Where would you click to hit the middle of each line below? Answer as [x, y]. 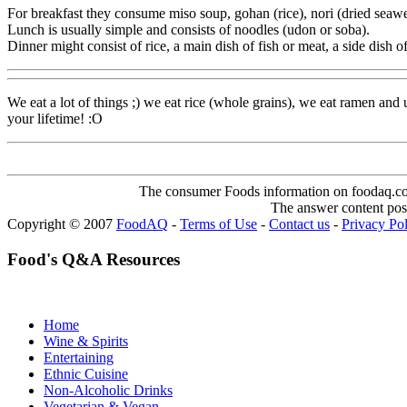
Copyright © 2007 [62, 223]
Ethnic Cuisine [86, 374]
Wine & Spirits [86, 342]
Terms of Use [218, 223]
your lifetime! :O [55, 118]
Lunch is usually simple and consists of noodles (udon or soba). [189, 29]
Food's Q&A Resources [94, 259]
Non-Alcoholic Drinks [108, 391]
